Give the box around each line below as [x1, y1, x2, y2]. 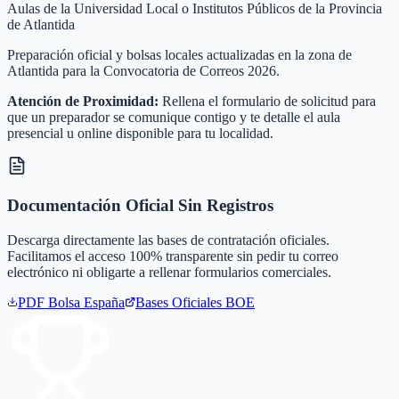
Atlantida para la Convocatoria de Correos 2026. [7, 63, 280, 79]
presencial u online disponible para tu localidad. [7, 126, 273, 142]
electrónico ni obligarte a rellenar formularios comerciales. [7, 264, 331, 280]
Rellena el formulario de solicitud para [159, 94, 376, 110]
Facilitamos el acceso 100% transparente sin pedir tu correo [7, 248, 338, 264]
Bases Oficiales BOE [135, 294, 255, 310]
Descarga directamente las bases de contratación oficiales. [7, 232, 330, 248]
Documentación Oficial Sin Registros [7, 195, 273, 215]
